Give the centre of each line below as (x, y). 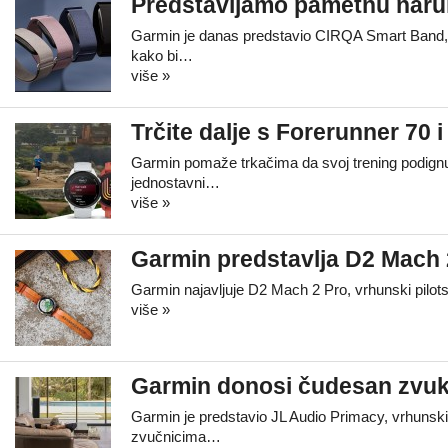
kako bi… (162, 55)
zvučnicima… (176, 436)
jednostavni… (175, 182)
